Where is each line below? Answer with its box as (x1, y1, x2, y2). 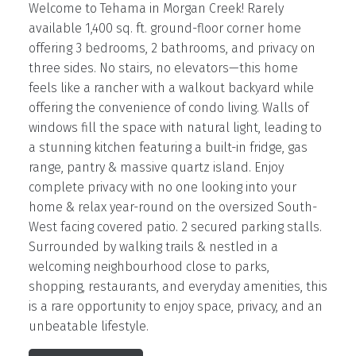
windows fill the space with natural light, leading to (28, 120, 322, 136)
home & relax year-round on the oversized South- (28, 199, 317, 215)
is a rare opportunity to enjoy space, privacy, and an (28, 299, 323, 315)
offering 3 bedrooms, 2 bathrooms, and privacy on (28, 41, 315, 56)
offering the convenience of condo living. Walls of (28, 100, 308, 116)
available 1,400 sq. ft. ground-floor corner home (28, 21, 301, 37)
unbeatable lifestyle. (28, 319, 149, 335)
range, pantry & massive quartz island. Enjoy (28, 160, 284, 176)
